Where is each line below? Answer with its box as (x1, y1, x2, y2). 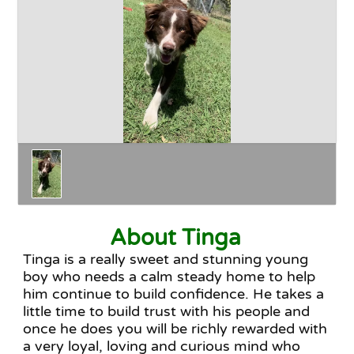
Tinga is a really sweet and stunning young (23, 250, 308, 269)
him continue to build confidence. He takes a (23, 285, 324, 303)
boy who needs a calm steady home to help (23, 268, 315, 286)
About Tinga (109, 224, 241, 252)
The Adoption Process (80, 76, 198, 89)
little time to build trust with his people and (23, 303, 310, 321)
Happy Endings (80, 3, 162, 17)
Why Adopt (80, 40, 141, 53)
